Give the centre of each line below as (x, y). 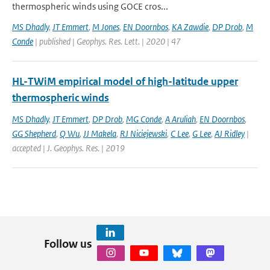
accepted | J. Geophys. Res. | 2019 (68, 148)
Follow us (68, 243)
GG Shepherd (34, 133)
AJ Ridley (230, 133)
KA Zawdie (190, 27)
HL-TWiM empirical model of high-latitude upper (125, 81)
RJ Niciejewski (143, 133)
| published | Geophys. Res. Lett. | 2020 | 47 (107, 41)
